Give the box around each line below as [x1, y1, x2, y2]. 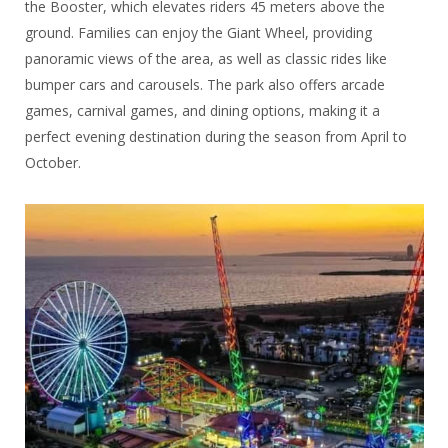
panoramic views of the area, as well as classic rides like [24, 49, 387, 69]
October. [24, 153, 81, 173]
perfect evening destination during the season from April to [24, 127, 407, 147]
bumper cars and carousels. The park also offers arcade [24, 75, 385, 95]
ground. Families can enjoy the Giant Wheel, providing [24, 23, 372, 43]
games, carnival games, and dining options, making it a [24, 101, 380, 121]
